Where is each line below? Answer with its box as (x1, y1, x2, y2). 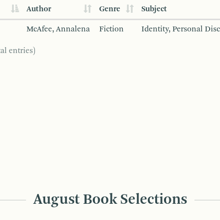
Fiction (99, 25, 124, 33)
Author (27, 5, 51, 13)
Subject (141, 5, 167, 13)
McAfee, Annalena (27, 25, 90, 33)
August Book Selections (33, 192, 187, 207)
